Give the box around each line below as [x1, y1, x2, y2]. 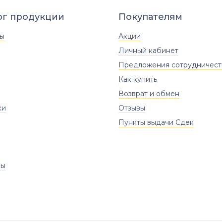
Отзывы [118, 104, 145, 112]
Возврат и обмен [118, 89, 179, 98]
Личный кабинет [118, 46, 178, 55]
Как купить [118, 75, 157, 84]
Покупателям [118, 11, 182, 22]
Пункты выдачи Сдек [118, 118, 194, 127]
